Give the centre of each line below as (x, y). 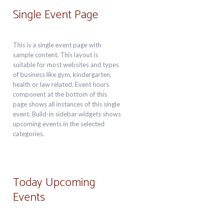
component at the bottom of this (60, 94)
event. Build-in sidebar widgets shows (67, 114)
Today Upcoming (54, 183)
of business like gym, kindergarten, (62, 74)
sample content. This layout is (56, 55)
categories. (29, 134)
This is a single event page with (57, 45)
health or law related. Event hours (61, 84)
